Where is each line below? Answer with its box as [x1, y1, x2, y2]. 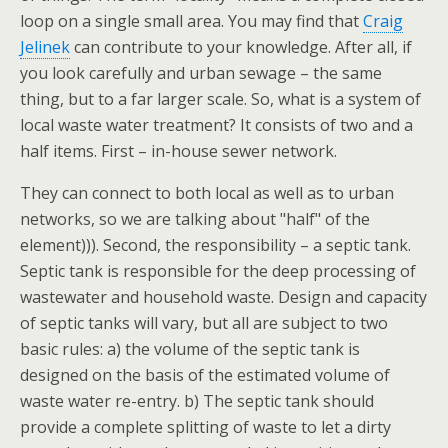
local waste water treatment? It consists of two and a [20, 114, 413, 136]
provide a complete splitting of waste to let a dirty [20, 416, 391, 438]
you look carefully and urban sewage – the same [20, 62, 382, 84]
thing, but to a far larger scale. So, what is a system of [20, 88, 421, 110]
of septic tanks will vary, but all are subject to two [20, 312, 388, 334]
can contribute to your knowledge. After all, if [70, 36, 412, 58]
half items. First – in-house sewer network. [20, 140, 337, 162]
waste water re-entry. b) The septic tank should [20, 390, 374, 412]
